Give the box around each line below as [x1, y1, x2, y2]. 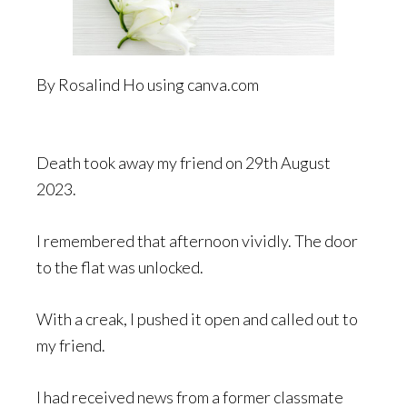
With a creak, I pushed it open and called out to [36, 309, 358, 329]
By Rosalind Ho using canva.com [36, 74, 259, 94]
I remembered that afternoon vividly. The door [36, 231, 358, 251]
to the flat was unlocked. [36, 257, 203, 277]
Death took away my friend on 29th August [36, 153, 331, 173]
